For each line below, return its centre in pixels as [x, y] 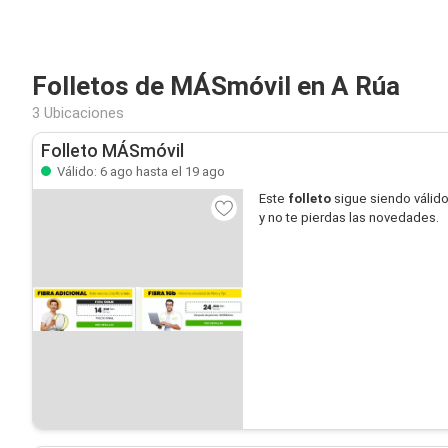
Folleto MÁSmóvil [112, 151]
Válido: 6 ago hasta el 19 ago [139, 171]
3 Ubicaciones [78, 113]
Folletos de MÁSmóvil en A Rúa [216, 86]
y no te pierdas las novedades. [349, 217]
